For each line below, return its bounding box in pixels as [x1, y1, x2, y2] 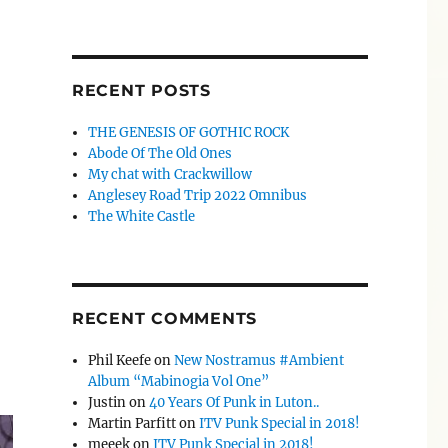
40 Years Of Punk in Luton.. [149, 393, 320, 411]
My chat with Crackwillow [88, 165, 253, 183]
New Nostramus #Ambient [174, 351, 345, 369]
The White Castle [88, 207, 196, 225]
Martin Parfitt [88, 414, 177, 432]
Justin [88, 393, 127, 411]
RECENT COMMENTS [71, 308, 258, 328]
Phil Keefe [88, 351, 152, 369]
